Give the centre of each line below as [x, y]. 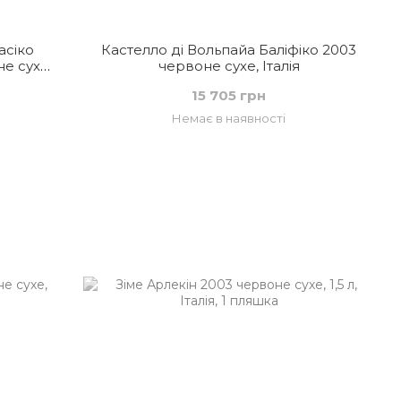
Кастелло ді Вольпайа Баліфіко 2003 [229, 50]
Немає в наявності [229, 118]
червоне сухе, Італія [229, 66]
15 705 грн [229, 95]
